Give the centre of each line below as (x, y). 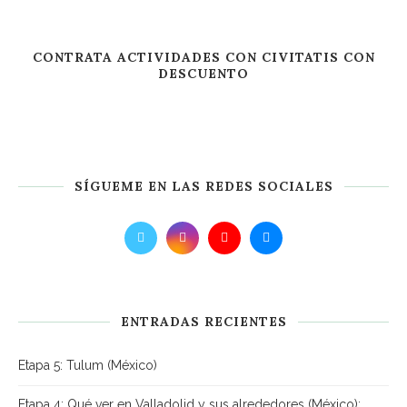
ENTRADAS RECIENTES (203, 322)
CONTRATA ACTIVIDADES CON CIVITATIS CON (203, 57)
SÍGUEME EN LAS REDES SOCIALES (203, 186)
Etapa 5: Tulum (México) (88, 365)
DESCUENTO (203, 74)
